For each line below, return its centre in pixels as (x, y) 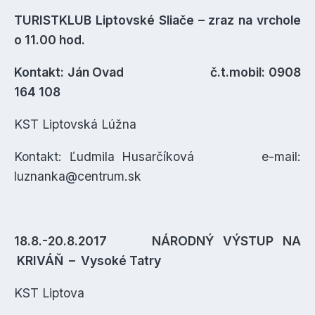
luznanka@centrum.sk (78, 176)
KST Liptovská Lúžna (75, 124)
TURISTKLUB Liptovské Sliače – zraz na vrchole (157, 20)
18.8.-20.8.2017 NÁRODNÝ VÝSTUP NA (157, 241)
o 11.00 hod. (50, 40)
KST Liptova (49, 293)
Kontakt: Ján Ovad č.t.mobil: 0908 (157, 72)
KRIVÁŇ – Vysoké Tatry (88, 261)
